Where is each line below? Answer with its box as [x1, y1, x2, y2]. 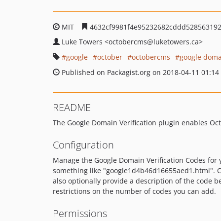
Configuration [53, 138, 114, 151]
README [53, 101, 91, 114]
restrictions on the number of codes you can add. [53, 186, 216, 196]
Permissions [53, 207, 107, 220]
